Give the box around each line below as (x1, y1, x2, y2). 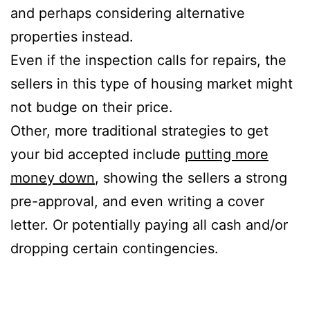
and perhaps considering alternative (10, 5, 245, 22)
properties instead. (10, 28, 134, 46)
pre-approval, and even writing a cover (10, 193, 264, 210)
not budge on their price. (10, 99, 173, 116)
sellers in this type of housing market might (10, 75, 293, 93)
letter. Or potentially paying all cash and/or (10, 217, 288, 234)
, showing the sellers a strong (95, 170, 287, 187)
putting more (185, 146, 268, 163)
